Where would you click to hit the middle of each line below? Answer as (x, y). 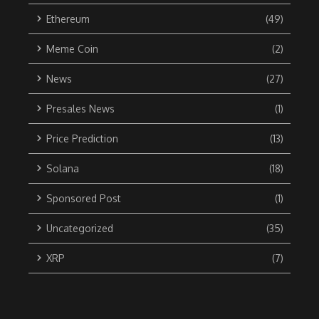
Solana (63, 168)
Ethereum (68, 19)
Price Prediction (82, 138)
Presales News (80, 108)
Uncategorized (80, 228)
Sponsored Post (84, 198)
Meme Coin (72, 48)
